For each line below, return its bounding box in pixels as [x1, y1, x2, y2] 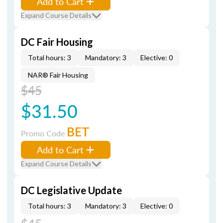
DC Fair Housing [21, 36, 93, 48]
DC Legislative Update [21, 184, 122, 196]
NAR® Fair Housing [28, 71, 88, 79]
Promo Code [21, 127, 67, 139]
